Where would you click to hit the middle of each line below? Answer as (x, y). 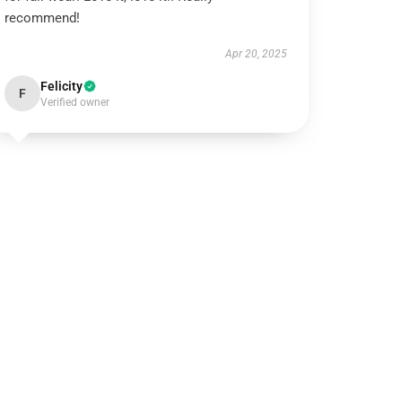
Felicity (62, 86)
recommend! (43, 18)
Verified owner (75, 102)
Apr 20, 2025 (256, 54)
